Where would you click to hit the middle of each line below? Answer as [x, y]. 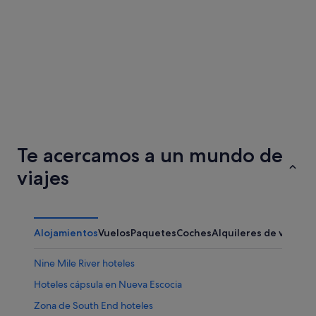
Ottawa [28, 126]
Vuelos [114, 232]
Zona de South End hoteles [93, 305]
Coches [194, 232]
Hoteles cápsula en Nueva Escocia [108, 284]
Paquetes [153, 232]
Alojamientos [66, 232]
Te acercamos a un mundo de [150, 155]
